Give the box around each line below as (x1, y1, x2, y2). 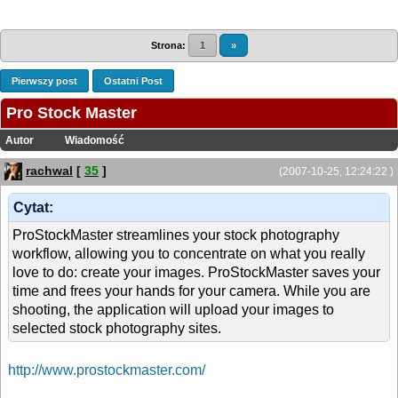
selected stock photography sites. (12, 320, 221, 336)
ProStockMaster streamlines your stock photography (12, 227, 339, 243)
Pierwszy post (12, 75, 77, 86)
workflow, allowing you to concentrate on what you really (12, 245, 365, 261)
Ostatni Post (104, 75, 163, 86)
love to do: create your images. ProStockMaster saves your (12, 264, 380, 280)
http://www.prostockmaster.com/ (8, 362, 205, 378)
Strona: (150, 39, 186, 51)
